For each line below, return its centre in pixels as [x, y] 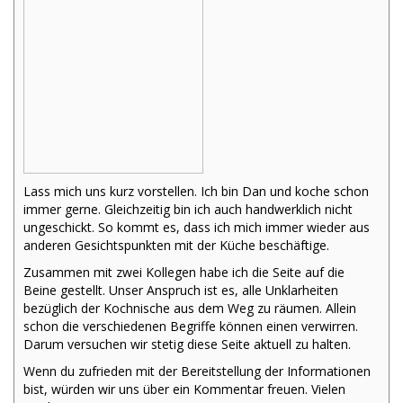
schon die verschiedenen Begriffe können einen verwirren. [191, 327]
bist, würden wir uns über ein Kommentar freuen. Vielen [184, 390]
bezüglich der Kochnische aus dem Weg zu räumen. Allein [190, 309]
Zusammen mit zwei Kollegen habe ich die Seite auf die [184, 273]
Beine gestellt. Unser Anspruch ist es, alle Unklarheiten [181, 291]
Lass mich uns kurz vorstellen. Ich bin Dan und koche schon [196, 192]
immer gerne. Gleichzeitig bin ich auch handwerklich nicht [188, 210]
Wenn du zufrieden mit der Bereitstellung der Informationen [197, 372]
